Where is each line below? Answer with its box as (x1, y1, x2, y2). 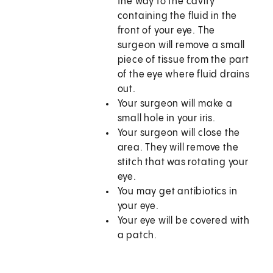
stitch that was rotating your (117, 157, 249, 168)
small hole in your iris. (117, 113, 216, 124)
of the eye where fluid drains (117, 69, 250, 80)
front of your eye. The (117, 26, 216, 37)
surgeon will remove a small (117, 40, 246, 51)
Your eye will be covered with (117, 216, 250, 227)
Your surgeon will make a (117, 99, 233, 110)
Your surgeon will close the (117, 128, 241, 139)
